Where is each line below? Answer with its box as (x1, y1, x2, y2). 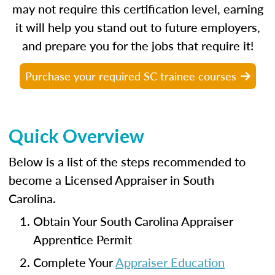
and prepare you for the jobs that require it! (21, 37, 254, 54)
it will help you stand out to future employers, (15, 18, 260, 36)
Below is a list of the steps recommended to (9, 153, 246, 170)
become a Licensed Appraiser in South (9, 171, 214, 188)
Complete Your (33, 254, 115, 271)
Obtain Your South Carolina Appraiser (33, 212, 233, 230)
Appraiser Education (115, 254, 225, 271)
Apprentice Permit (33, 231, 132, 248)
